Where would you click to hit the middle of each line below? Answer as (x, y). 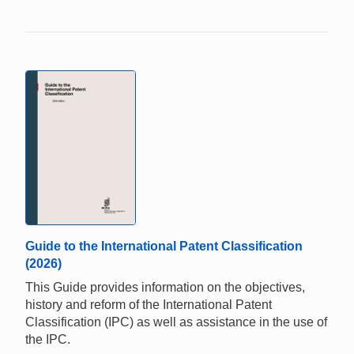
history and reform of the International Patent (149, 304)
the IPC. (48, 339)
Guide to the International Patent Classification (164, 246)
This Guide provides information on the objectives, (165, 287)
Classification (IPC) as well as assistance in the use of (176, 322)
